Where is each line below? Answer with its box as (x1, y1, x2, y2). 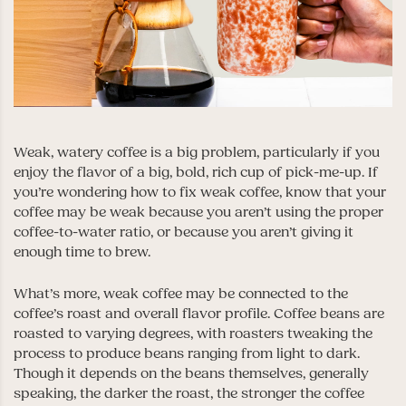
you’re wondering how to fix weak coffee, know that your (14, 182, 386, 201)
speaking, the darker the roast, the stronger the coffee (14, 383, 364, 402)
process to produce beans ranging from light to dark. (14, 343, 360, 362)
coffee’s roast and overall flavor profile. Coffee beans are (14, 304, 384, 323)
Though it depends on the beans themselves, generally (14, 363, 369, 382)
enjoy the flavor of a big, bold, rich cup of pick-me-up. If (14, 162, 378, 181)
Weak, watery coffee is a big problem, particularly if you (14, 142, 380, 161)
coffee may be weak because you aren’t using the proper (14, 202, 383, 221)
